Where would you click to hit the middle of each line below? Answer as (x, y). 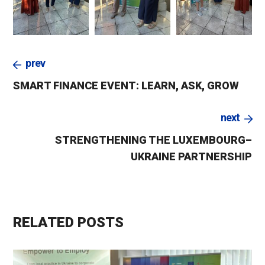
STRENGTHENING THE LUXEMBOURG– (153, 140)
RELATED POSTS (69, 222)
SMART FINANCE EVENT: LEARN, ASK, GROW (126, 85)
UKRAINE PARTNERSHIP (191, 156)
